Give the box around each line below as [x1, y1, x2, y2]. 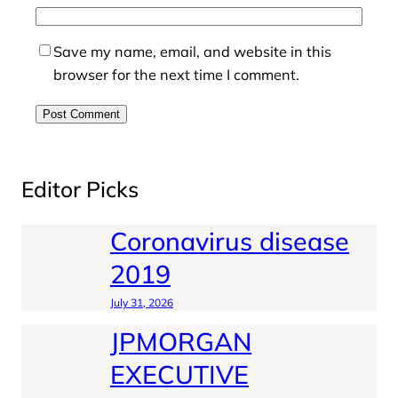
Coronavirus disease [110, 224, 349, 257]
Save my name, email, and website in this [53, 43, 331, 61]
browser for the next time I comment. [53, 66, 299, 84]
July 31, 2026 [110, 295, 173, 309]
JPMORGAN [110, 324, 251, 357]
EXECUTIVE [110, 357, 249, 390]
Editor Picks [21, 175, 139, 203]
